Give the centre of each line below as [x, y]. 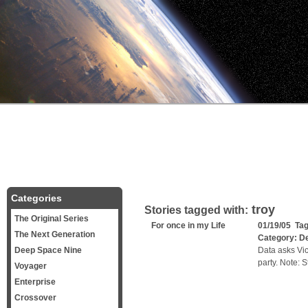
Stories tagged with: [196, 210]
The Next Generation [55, 234]
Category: [278, 238]
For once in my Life [188, 225]
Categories [36, 198]
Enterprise [35, 282]
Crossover [35, 298]
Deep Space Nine [48, 250]
